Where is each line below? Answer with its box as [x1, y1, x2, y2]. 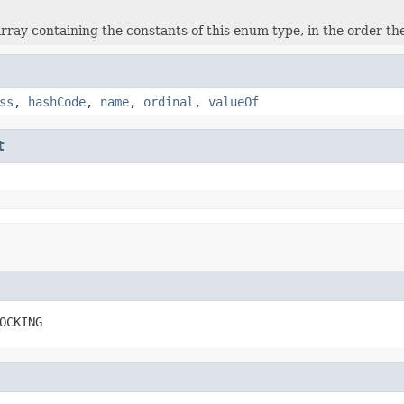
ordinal [143, 94, 194, 109]
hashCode [28, 94, 86, 109]
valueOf [208, 94, 259, 109]
